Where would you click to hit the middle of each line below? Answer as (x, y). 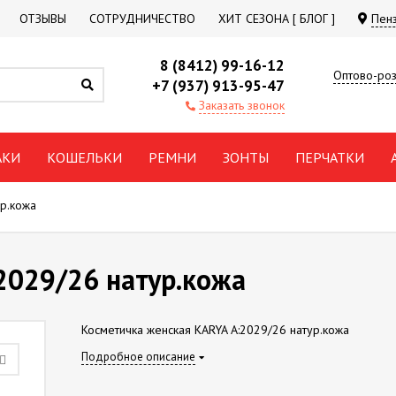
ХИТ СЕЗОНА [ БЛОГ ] (277, 19)
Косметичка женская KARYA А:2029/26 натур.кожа (215, 330)
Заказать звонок (242, 105)
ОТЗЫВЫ (43, 19)
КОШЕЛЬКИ (84, 157)
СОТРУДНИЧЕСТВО (142, 19)
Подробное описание (138, 357)
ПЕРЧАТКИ (330, 157)
